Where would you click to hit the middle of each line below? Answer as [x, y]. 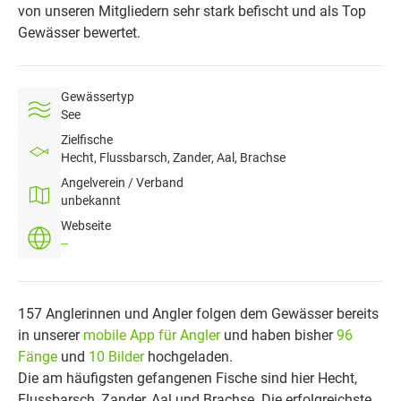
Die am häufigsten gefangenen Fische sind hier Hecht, [188, 378]
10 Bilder [116, 357]
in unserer [51, 335]
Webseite [86, 226]
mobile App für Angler [152, 335]
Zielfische [87, 140]
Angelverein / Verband [122, 183]
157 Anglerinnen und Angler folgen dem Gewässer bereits [198, 314]
